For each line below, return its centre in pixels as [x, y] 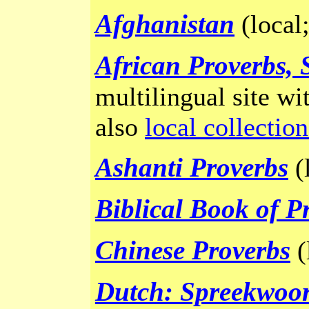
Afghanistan [165, 24]
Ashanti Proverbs [192, 168]
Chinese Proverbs [193, 250]
